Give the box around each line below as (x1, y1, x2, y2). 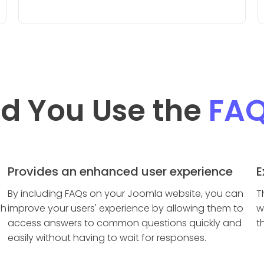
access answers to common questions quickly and (8, 216, 242, 230)
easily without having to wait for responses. (8, 231, 207, 245)
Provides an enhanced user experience (8, 163, 233, 180)
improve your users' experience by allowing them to (8, 202, 244, 215)
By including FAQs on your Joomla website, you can (8, 187, 244, 200)
